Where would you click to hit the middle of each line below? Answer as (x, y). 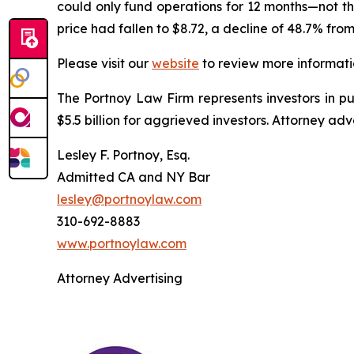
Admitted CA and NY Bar (134, 177)
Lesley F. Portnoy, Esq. (123, 154)
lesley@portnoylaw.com (129, 199)
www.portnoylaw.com (122, 243)
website (175, 63)
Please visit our (104, 63)
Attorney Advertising (120, 278)
